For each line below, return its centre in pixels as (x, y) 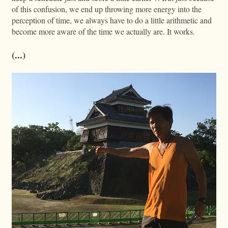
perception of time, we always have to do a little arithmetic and (111, 20)
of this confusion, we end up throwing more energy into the (106, 9)
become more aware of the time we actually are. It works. (103, 31)
